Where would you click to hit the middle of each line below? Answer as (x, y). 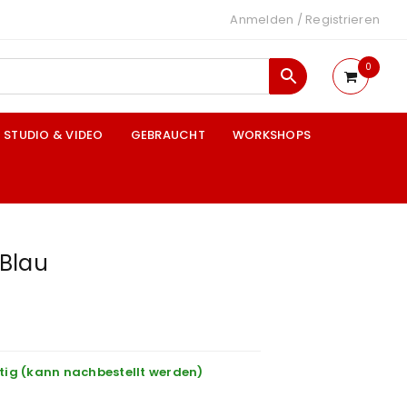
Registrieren (342, 20)
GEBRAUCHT (168, 135)
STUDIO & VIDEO (54, 135)
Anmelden (262, 20)
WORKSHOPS (271, 135)
